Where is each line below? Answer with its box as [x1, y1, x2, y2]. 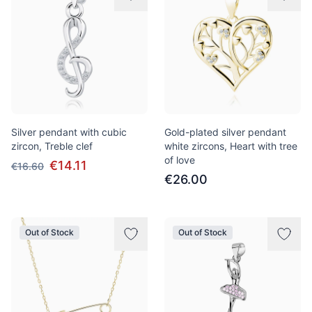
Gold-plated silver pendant [164, 126, 286, 138]
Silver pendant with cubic [11, 126, 127, 138]
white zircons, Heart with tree [164, 140, 297, 152]
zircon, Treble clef [11, 140, 93, 152]
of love [164, 154, 195, 166]
